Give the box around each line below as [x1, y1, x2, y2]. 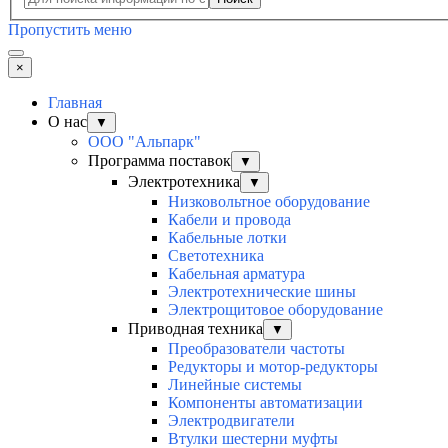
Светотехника [168, 247, 264, 265]
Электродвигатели [168, 412, 295, 430]
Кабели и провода [168, 211, 291, 229]
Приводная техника [128, 320, 263, 338]
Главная [48, 94, 102, 112]
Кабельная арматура [168, 265, 305, 283]
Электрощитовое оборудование [168, 301, 383, 319]
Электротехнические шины [168, 283, 356, 301]
